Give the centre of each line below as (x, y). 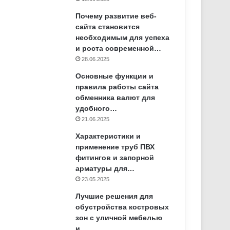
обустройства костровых (122, 207)
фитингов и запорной (115, 158)
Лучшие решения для (114, 196)
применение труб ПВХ (115, 147)
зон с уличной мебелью (119, 218)
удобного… (97, 108)
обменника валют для (116, 98)
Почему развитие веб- (116, 16)
